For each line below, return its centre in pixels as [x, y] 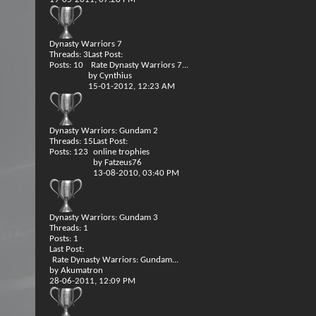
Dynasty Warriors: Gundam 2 [104, 131]
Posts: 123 [69, 152]
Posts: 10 [66, 65]
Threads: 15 [71, 141]
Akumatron [82, 271]
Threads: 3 [69, 55]
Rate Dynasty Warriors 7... [140, 65]
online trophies [122, 152]
